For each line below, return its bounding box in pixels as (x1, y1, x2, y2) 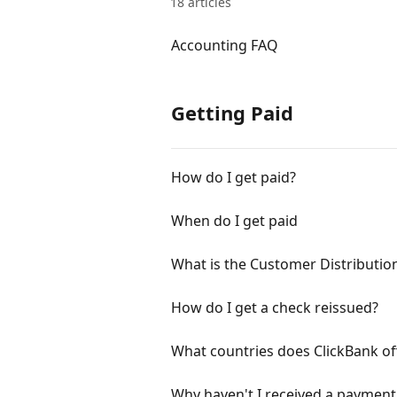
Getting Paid (171, 99, 293, 126)
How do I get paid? (171, 167, 296, 187)
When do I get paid (171, 211, 298, 230)
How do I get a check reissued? (171, 298, 378, 317)
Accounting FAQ (171, 35, 278, 55)
